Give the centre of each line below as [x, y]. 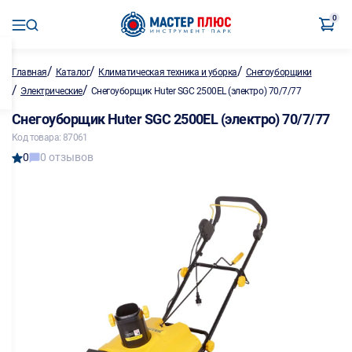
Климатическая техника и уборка [168, 72]
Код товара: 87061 [50, 137]
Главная [29, 72]
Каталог [73, 72]
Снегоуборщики [279, 72]
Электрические [51, 91]
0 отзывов [67, 157]
